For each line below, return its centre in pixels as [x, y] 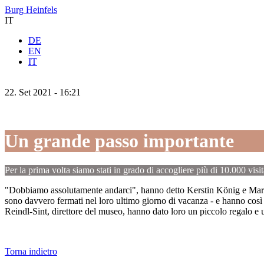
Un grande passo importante [119, 141]
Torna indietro [31, 251]
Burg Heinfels [31, 10]
